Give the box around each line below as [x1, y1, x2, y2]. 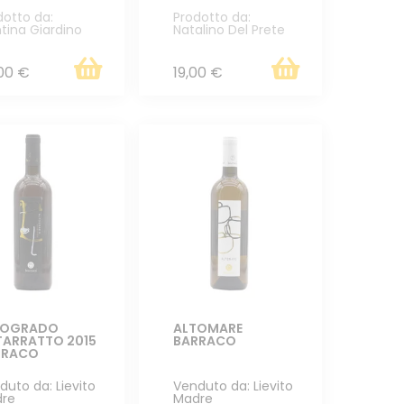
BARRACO [172, 331, 236, 350]
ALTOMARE [172, 318, 243, 337]
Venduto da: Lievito [172, 376, 293, 395]
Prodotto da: [172, 7, 251, 26]
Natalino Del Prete [172, 20, 285, 39]
